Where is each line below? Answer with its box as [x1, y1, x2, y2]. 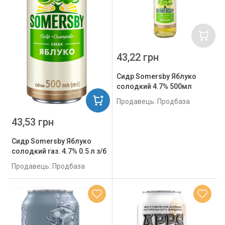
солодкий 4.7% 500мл [117, 82, 192, 91]
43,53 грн [12, 116, 54, 128]
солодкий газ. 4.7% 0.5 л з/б [12, 147, 106, 155]
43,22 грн [117, 51, 159, 64]
